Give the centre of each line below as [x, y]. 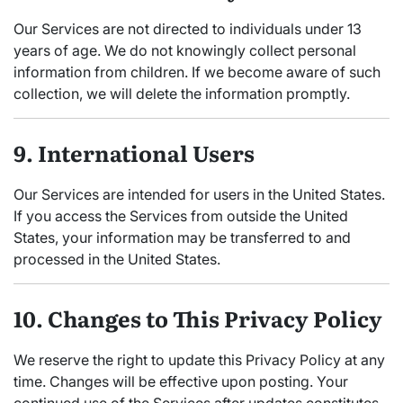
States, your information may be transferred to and [182, 238]
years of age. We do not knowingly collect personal [185, 51]
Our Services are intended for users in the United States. [199, 195]
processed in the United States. [117, 260]
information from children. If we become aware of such [197, 72]
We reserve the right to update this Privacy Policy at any [199, 360]
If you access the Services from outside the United [181, 216]
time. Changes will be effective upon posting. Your [181, 382]
